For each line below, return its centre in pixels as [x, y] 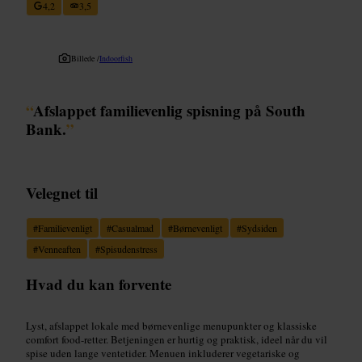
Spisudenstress [129, 248]
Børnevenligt [198, 227]
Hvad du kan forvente [99, 284]
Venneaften [59, 248]
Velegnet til [62, 192]
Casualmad [133, 227]
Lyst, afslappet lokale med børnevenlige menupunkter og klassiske [171, 325]
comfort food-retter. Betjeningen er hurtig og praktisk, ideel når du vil [177, 339]
